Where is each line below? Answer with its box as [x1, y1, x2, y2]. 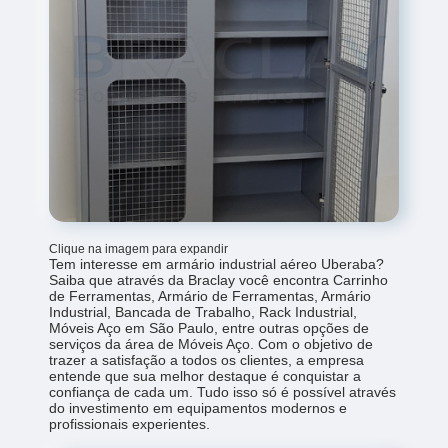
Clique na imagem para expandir [49, 241, 229, 256]
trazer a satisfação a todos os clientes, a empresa [49, 351, 365, 368]
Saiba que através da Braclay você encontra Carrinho [49, 271, 389, 288]
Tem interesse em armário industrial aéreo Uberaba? [49, 255, 385, 272]
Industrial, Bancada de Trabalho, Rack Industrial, [49, 303, 358, 320]
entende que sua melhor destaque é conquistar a [49, 367, 362, 384]
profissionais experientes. [49, 415, 211, 432]
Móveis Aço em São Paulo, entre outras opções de [49, 319, 370, 336]
